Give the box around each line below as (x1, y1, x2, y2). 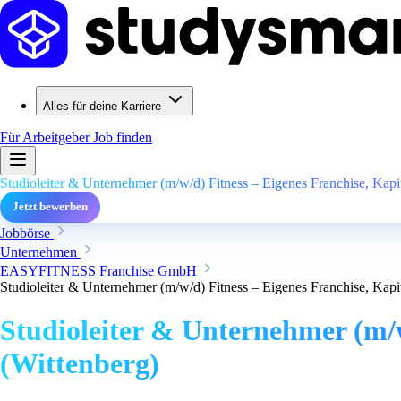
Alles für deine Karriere (43, 99, 161, 113)
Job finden (93, 130, 152, 145)
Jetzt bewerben (13, 200, 88, 213)
